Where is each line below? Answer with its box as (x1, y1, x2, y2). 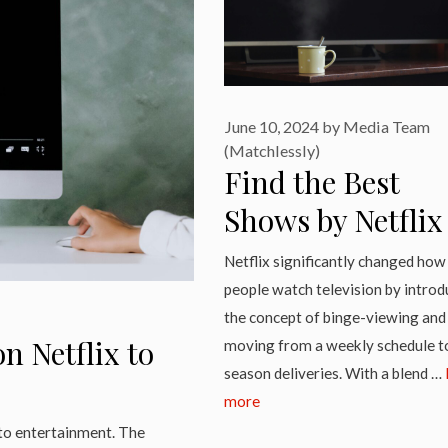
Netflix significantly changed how (224, 252, 446, 271)
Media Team (343, 116, 430, 136)
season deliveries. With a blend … (224, 364, 445, 383)
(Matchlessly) (224, 140, 320, 160)
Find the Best (224, 161, 399, 202)
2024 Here (224, 237, 357, 278)
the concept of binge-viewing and (224, 308, 446, 327)
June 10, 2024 (224, 116, 319, 136)
